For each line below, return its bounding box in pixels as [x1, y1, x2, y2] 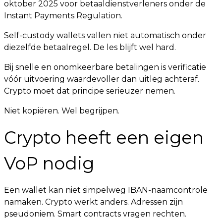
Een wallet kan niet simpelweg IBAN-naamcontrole [4, 185, 208, 195]
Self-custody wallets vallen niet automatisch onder [4, 31, 206, 40]
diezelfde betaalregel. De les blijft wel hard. [4, 43, 176, 52]
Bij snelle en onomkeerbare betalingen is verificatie [4, 62, 206, 72]
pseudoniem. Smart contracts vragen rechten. [4, 209, 186, 219]
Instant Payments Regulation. [4, 11, 122, 20]
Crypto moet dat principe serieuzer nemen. [4, 86, 175, 96]
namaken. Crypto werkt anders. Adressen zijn [4, 197, 183, 207]
